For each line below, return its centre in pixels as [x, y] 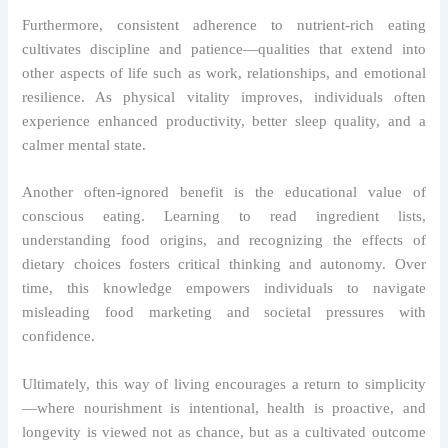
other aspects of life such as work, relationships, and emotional [224, 72]
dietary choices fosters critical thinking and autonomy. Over [224, 264]
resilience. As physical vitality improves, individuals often [224, 96]
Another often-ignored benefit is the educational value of [224, 192]
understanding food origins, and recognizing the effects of [224, 240]
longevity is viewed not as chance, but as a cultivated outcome [224, 431]
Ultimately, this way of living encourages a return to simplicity [224, 383]
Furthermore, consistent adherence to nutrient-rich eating [224, 24]
